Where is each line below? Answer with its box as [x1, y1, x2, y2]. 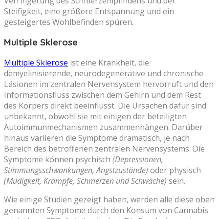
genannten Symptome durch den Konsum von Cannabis [4, 205, 208, 216]
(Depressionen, [112, 154, 163, 165]
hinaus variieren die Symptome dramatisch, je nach [4, 132, 190, 144]
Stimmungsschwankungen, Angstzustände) [4, 165, 148, 176]
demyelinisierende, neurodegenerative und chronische [4, 68, 203, 79]
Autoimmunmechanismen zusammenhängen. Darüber [4, 122, 203, 133]
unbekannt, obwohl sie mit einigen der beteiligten [4, 111, 187, 122]
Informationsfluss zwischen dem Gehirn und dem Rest [4, 89, 201, 101]
